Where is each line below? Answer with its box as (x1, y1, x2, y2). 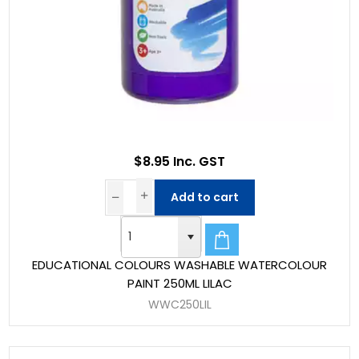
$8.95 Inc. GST (134, 151, 225, 171)
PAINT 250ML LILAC (127, 275, 232, 292)
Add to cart (170, 188, 239, 205)
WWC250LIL (147, 296, 212, 313)
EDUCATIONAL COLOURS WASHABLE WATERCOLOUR (32, 256, 327, 274)
